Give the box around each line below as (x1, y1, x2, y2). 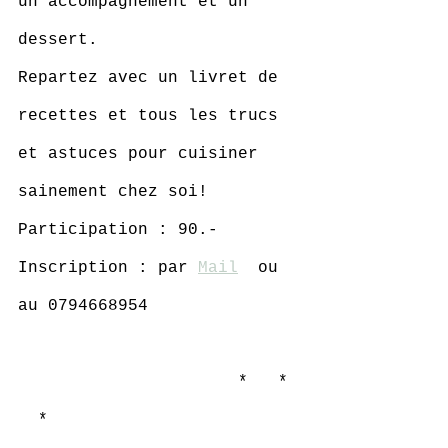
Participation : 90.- (18, 221, 228, 239)
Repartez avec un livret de (18, 69, 288, 87)
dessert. (18, 31, 108, 49)
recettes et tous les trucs (18, 107, 288, 125)
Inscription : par (18, 259, 198, 277)
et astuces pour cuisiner (18, 145, 268, 163)
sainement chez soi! (18, 183, 208, 201)
